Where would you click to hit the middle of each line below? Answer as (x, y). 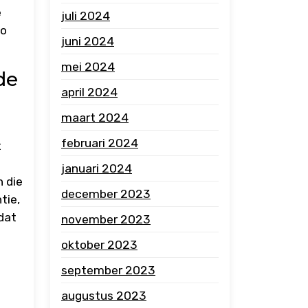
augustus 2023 (104, 296)
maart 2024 (95, 118)
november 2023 (106, 219)
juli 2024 (86, 16)
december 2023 (106, 194)
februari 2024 (100, 143)
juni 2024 (88, 41)
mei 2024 (88, 67)
